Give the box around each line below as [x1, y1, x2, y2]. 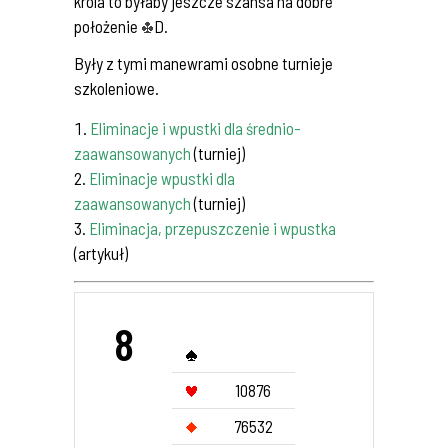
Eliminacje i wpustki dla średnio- [90, 118, 301, 138]
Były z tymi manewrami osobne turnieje [74, 53, 333, 73]
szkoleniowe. [74, 78, 159, 98]
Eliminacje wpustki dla [89, 168, 235, 188]
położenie [74, 16, 141, 36]
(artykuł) [74, 243, 128, 263]
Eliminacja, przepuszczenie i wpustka [89, 218, 336, 238]
